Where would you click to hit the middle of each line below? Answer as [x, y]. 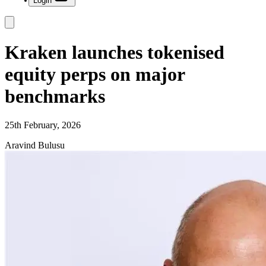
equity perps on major [95, 74]
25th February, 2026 [43, 125]
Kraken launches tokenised [115, 52]
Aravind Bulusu [35, 145]
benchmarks [55, 96]
